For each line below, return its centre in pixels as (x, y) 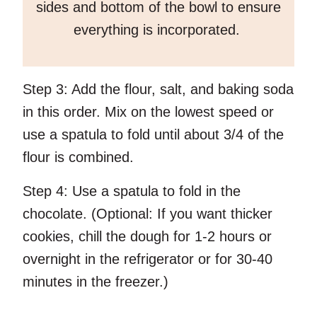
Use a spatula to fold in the (154, 191)
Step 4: (45, 191)
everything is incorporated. (158, 30)
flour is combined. (78, 157)
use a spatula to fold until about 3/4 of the (153, 135)
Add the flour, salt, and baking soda (181, 90)
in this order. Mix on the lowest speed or (148, 112)
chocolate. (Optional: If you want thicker (148, 214)
